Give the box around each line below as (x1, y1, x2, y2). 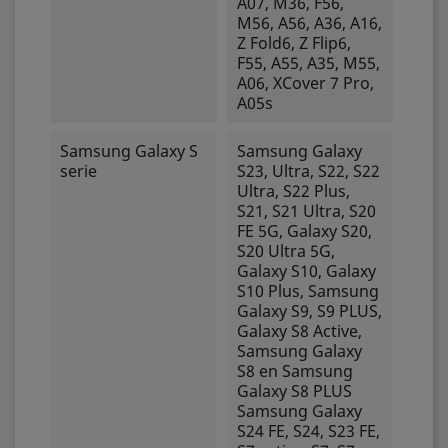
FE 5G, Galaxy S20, (236, 220, 372, 242)
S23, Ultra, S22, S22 (236, 160, 380, 182)
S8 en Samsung (236, 360, 353, 382)
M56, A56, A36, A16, (236, 12, 382, 34)
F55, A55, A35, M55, (236, 52, 380, 74)
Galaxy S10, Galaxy (236, 260, 376, 282)
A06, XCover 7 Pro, (236, 72, 374, 94)
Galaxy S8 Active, (236, 320, 362, 342)
